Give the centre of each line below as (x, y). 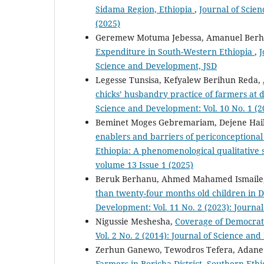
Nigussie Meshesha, (135, 221)
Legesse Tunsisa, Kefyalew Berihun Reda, (179, 80)
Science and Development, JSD (156, 65)
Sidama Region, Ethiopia (145, 9)
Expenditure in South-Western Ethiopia (175, 51)
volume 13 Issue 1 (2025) (144, 164)
